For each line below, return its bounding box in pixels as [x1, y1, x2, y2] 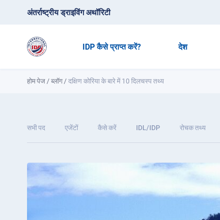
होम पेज [27, 77, 45, 85]
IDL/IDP [136, 124, 160, 132]
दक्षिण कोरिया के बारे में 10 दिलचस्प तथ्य [68, 77, 164, 85]
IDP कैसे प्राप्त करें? [82, 42, 141, 52]
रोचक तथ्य [180, 124, 206, 132]
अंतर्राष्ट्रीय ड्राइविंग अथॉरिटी [27, 7, 110, 17]
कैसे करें [98, 124, 116, 132]
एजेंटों [65, 124, 78, 132]
